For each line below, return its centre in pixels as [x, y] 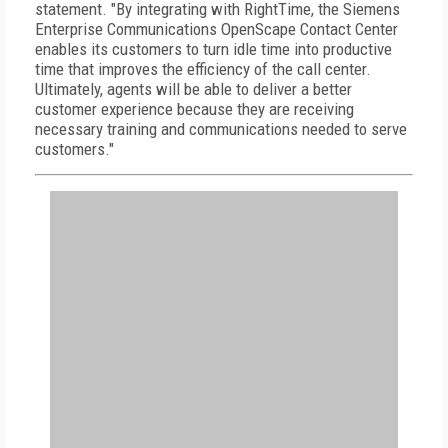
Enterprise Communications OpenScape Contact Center [216, 29]
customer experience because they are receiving [194, 109]
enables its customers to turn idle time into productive [213, 49]
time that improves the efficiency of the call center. [203, 69]
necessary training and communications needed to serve [221, 129]
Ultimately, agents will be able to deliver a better [193, 89]
